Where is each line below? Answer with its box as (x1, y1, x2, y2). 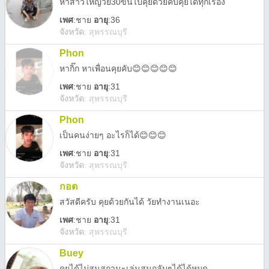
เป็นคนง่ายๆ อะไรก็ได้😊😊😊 (59, 130, 166, 140)
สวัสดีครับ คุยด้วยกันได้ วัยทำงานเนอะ (59, 197, 200, 207)
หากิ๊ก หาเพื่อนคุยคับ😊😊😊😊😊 (59, 64, 177, 73)
